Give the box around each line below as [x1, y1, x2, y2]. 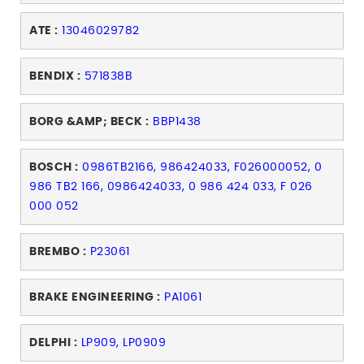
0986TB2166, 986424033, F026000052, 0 [82, 162, 322, 174]
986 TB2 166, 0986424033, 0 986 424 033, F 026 [29, 181, 313, 193]
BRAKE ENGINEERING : [29, 292, 161, 304]
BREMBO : [29, 246, 86, 258]
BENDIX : [29, 71, 80, 83]
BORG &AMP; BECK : [29, 116, 149, 128]
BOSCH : [29, 162, 79, 174]
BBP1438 [153, 116, 201, 128]
